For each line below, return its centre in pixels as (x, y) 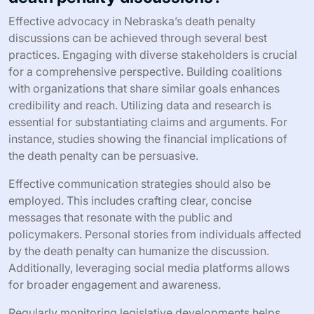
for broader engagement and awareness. (115, 284)
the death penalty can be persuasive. (103, 155)
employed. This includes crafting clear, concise (130, 200)
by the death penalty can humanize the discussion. (139, 251)
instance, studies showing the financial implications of (148, 138)
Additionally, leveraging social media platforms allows (149, 267)
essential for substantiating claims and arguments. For (148, 122)
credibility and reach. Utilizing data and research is (140, 105)
